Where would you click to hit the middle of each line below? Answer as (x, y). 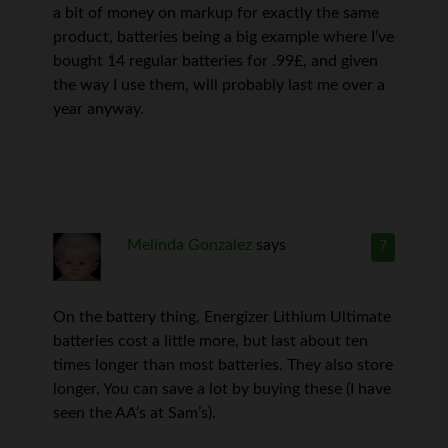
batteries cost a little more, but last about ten (211, 340)
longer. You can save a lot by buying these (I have (222, 388)
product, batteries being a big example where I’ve (224, 36)
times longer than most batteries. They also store (223, 364)
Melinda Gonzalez (189, 244)
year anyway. (99, 108)
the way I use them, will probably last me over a (219, 84)
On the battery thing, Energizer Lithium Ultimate (222, 316)
